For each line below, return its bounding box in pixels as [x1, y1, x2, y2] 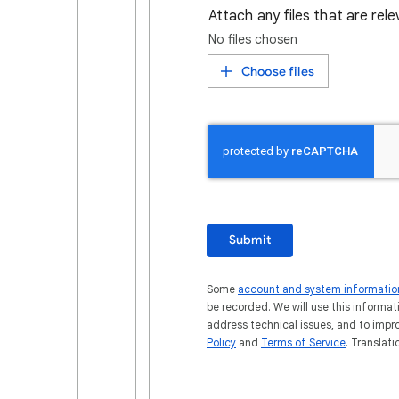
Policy [207, 336, 236, 349]
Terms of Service [261, 336, 346, 349]
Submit [229, 232, 272, 248]
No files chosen [208, 31, 297, 47]
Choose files [241, 63, 314, 79]
